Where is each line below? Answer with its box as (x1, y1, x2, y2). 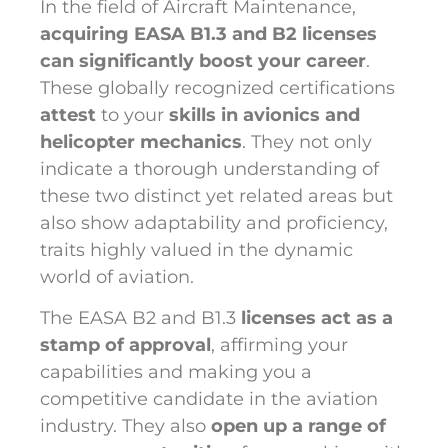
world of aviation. (40, 266, 194, 288)
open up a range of (211, 415, 386, 438)
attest (40, 104, 96, 126)
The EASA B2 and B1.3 (40, 307, 236, 330)
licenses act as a (236, 307, 393, 330)
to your (96, 104, 169, 126)
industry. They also (40, 415, 211, 438)
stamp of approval (40, 334, 211, 357)
